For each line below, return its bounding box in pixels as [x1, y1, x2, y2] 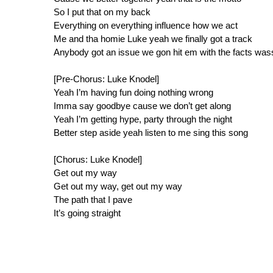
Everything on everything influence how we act [54, 20, 238, 31]
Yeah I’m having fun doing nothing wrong [54, 87, 213, 98]
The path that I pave [54, 194, 132, 205]
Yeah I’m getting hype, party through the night [54, 114, 232, 125]
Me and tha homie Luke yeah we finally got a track [54, 34, 252, 44]
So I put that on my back [54, 7, 151, 18]
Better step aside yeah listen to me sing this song [54, 127, 248, 138]
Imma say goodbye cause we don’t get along [54, 101, 231, 112]
